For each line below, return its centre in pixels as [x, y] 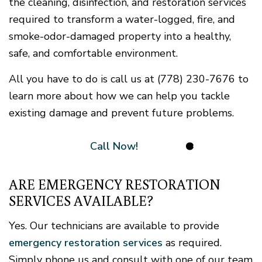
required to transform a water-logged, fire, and [122, 20]
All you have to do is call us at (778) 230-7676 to [129, 79]
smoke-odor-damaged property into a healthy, [120, 37]
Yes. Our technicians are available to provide [114, 226]
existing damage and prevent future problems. [121, 113]
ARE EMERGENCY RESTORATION [115, 184]
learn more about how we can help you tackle [119, 96]
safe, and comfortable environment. [93, 54]
